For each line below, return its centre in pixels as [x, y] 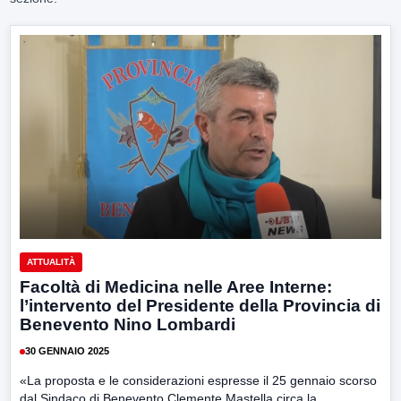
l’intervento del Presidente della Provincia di [200, 305]
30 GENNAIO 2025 [67, 351]
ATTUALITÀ [51, 261]
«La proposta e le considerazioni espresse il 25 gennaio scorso [198, 380]
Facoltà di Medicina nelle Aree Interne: [176, 286]
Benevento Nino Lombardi [128, 324]
